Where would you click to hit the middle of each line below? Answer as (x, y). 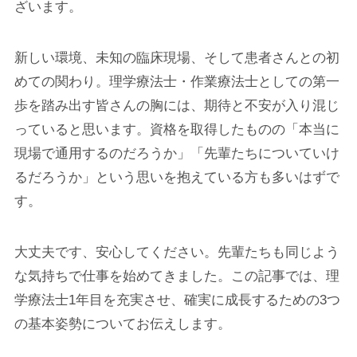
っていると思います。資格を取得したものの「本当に (177, 129)
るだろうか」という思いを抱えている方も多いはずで (177, 177)
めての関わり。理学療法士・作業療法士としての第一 (177, 81)
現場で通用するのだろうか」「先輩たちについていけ (177, 153)
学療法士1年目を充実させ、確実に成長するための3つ (177, 300)
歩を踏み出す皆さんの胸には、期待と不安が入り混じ (177, 105)
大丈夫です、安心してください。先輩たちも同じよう (177, 252)
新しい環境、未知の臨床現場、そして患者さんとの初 (177, 57)
